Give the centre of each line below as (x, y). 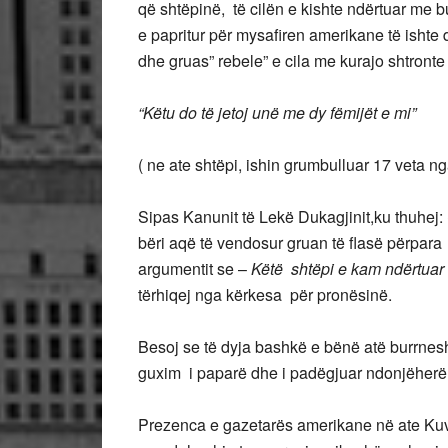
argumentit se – (194, 268)
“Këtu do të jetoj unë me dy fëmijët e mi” (277, 112)
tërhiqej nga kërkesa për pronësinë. (267, 294)
